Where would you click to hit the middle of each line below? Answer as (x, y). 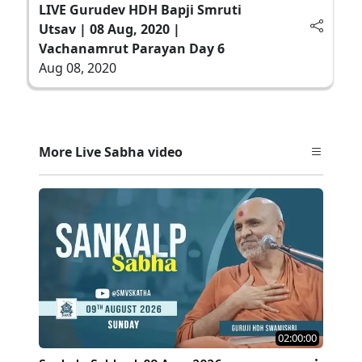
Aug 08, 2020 (78, 67)
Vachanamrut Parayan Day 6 (132, 48)
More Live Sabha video (111, 152)
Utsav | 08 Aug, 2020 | (109, 29)
